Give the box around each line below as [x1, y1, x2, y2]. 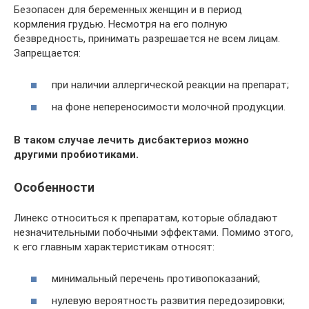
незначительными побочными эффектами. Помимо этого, [14, 226, 293, 239]
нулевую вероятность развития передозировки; [52, 294, 285, 307]
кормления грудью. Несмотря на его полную [14, 17, 228, 30]
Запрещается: [14, 46, 81, 59]
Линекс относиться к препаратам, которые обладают [14, 211, 278, 224]
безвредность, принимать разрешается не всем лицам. [14, 32, 280, 45]
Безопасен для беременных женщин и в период [14, 3, 242, 16]
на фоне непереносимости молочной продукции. [52, 100, 286, 113]
